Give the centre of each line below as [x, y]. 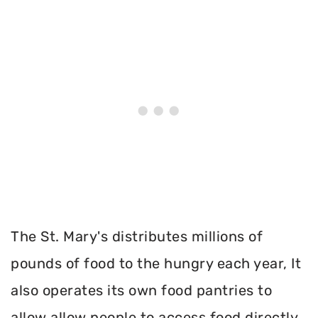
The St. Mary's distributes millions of [137, 237]
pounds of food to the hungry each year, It [156, 264]
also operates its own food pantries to [141, 291]
